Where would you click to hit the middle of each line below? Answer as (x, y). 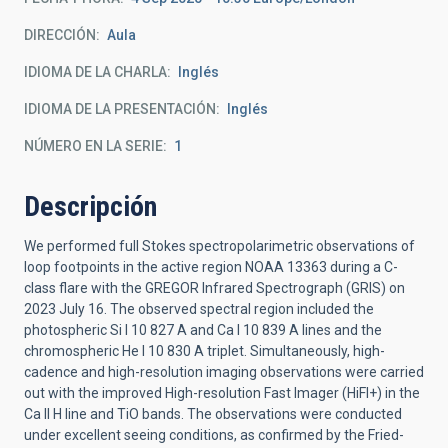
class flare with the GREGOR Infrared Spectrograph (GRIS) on (214, 288)
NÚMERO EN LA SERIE (93, 146)
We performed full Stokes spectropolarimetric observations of (219, 246)
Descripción (90, 206)
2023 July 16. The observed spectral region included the (199, 309)
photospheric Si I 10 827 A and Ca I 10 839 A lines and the (203, 330)
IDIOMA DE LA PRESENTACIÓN (120, 109)
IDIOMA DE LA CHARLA (95, 72)
